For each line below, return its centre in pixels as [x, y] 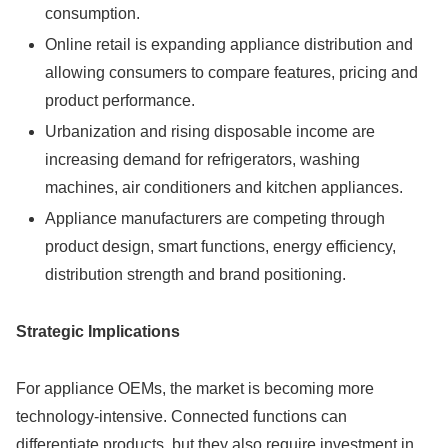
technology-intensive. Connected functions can [181, 416]
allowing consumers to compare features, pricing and [232, 72]
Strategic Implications [98, 331]
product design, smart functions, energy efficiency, [221, 247]
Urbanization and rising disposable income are [210, 131]
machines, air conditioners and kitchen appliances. [224, 187]
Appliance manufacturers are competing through [215, 219]
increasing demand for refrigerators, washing [203, 159]
